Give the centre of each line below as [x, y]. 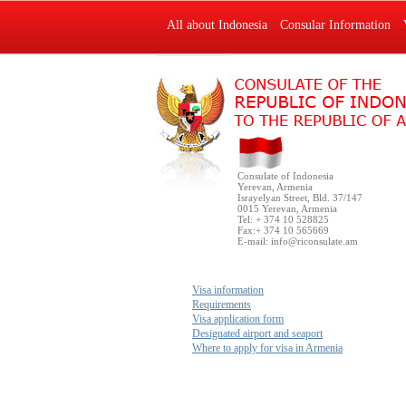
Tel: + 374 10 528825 [283, 219]
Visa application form [238, 319]
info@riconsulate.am [314, 241]
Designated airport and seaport [257, 333]
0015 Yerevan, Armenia [287, 208]
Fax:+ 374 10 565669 [283, 230]
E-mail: [254, 241]
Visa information [228, 290]
